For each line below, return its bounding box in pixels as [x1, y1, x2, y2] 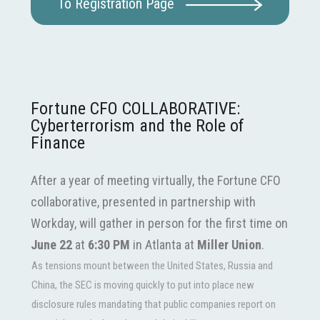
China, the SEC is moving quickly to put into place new [31, 279, 254, 292]
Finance [31, 133, 85, 154]
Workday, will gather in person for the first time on [31, 216, 288, 231]
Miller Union [197, 237, 261, 253]
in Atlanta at [130, 237, 197, 253]
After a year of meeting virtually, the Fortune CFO [31, 173, 281, 189]
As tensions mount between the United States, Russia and [31, 259, 273, 273]
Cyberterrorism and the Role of [31, 116, 244, 136]
